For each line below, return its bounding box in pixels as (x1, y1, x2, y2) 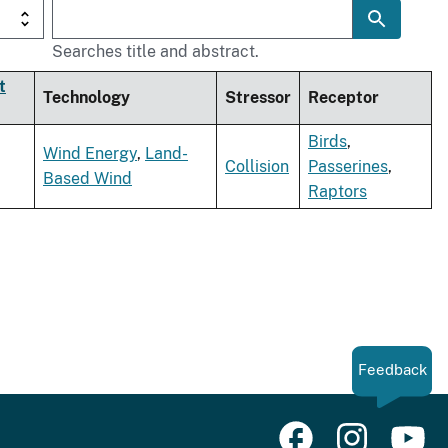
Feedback (357, 361, 427, 379)
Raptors (308, 182, 367, 202)
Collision (225, 157, 289, 177)
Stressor (225, 88, 291, 108)
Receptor (308, 88, 379, 108)
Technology (43, 88, 130, 108)
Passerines (308, 157, 388, 177)
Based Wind (43, 169, 132, 189)
